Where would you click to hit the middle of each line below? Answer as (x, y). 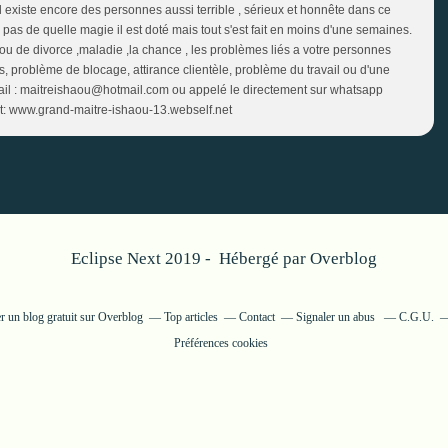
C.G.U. (416, 316)
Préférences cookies (221, 342)
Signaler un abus (337, 316)
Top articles (191, 316)
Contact (257, 316)
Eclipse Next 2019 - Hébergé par (190, 258)
